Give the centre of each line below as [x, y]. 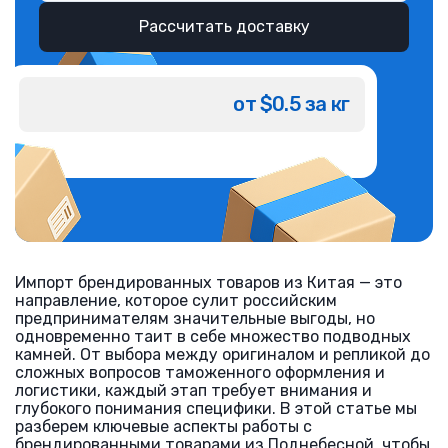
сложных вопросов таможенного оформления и [200, 372]
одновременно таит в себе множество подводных [213, 336]
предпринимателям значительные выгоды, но [195, 318]
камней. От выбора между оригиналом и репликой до [222, 354]
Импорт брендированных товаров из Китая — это [208, 282]
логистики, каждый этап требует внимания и [193, 390]
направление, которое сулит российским [176, 300]
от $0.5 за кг [291, 104]
